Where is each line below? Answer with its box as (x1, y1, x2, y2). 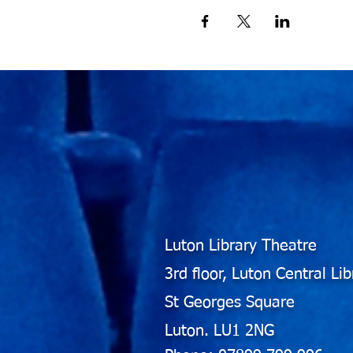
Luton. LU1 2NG (165, 323, 274, 339)
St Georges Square (165, 295, 295, 310)
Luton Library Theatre (165, 238, 317, 254)
